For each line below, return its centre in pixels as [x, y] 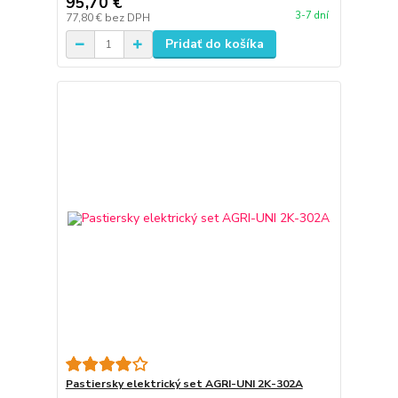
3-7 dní [311, 16]
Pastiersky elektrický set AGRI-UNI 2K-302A [184, 383]
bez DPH [127, 18]
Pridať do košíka [214, 44]
